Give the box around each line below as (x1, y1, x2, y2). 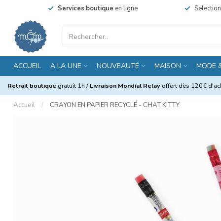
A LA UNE (50, 61, 81, 71)
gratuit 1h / (58, 81, 90, 90)
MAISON (154, 61, 181, 71)
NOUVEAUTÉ (97, 61, 139, 71)
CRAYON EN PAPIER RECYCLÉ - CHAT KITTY (50, 101, 180, 110)
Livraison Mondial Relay (90, 81, 160, 90)
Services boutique (58, 4, 113, 13)
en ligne (113, 4, 138, 13)
